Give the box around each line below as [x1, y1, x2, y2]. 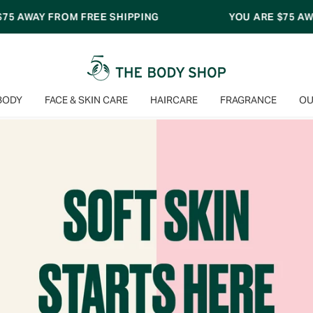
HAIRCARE [150, 93, 198, 106]
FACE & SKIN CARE [45, 93, 128, 106]
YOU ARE [98, 10, 146, 23]
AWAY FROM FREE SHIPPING [163, 10, 309, 23]
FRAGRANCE [220, 93, 277, 106]
